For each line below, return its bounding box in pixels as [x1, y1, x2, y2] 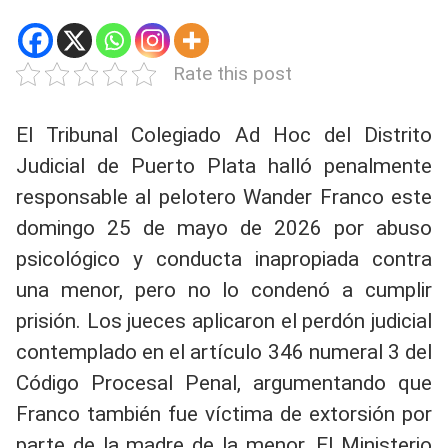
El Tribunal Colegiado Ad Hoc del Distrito [16, 123, 432, 147]
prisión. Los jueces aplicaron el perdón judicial [16, 309, 432, 333]
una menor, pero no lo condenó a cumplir [16, 278, 432, 302]
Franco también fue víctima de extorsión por [16, 402, 432, 426]
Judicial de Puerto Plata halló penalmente [16, 154, 432, 178]
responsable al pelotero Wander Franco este [16, 185, 432, 209]
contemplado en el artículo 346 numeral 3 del [16, 340, 432, 364]
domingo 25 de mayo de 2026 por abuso [16, 216, 432, 240]
